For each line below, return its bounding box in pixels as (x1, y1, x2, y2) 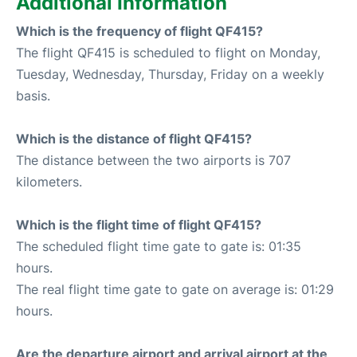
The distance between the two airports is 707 (16, 151, 291, 168)
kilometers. (16, 173, 82, 190)
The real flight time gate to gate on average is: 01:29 (16, 280, 334, 297)
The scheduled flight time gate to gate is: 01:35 (16, 237, 301, 254)
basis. (16, 87, 50, 104)
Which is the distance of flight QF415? (16, 130, 252, 147)
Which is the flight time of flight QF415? (16, 216, 261, 233)
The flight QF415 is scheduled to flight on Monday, (16, 44, 320, 61)
